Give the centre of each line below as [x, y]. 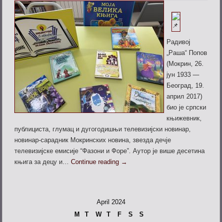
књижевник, [184, 118]
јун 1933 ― [183, 75]
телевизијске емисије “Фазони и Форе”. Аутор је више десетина [110, 151]
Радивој [179, 42]
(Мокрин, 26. [185, 64]
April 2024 [111, 202]
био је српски [187, 108]
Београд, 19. [186, 86]
